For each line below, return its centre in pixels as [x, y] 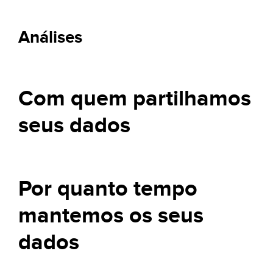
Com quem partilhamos [135, 99]
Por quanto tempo [108, 189]
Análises [50, 38]
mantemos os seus [111, 216]
